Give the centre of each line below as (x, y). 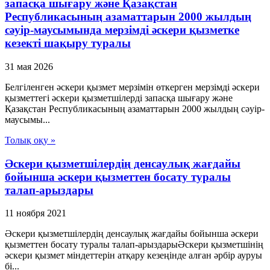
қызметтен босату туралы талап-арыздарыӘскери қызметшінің (134, 245)
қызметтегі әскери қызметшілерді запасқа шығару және (119, 98)
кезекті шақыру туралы (68, 43)
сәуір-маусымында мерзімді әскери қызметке (122, 30)
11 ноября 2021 (36, 213)
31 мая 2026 (29, 67)
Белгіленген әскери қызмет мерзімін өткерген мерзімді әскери (132, 87)
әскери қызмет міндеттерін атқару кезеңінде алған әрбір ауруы (133, 256)
